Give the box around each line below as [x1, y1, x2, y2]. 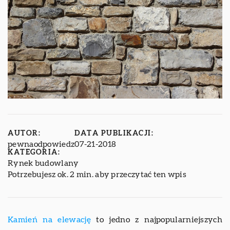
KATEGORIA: [8, 148, 60, 156]
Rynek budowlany [8, 159, 79, 167]
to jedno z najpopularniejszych [90, 215, 222, 224]
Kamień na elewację [8, 215, 91, 224]
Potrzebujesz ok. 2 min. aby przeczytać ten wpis [8, 170, 187, 179]
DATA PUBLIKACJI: [74, 129, 154, 137]
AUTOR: [8, 129, 41, 137]
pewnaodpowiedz [8, 140, 75, 148]
